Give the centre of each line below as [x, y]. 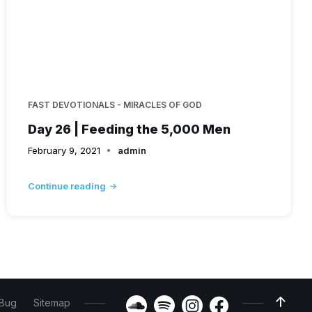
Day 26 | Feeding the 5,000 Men [129, 129]
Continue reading [67, 186]
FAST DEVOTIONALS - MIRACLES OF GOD [115, 104]
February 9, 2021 [64, 150]
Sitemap [52, 302]
